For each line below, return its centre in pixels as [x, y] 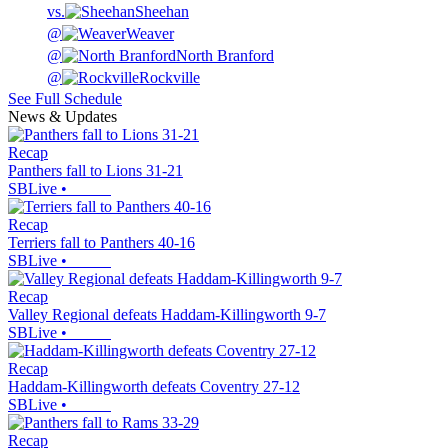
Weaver [150, 34]
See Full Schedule [65, 99]
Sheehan [162, 12]
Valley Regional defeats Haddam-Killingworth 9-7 [167, 315]
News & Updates [62, 117]
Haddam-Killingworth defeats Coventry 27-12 [154, 387]
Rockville [169, 78]
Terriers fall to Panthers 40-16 [101, 243]
